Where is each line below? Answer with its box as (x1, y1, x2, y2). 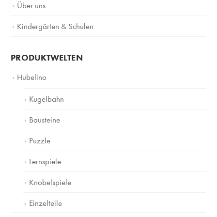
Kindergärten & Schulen (17, 21, 94, 32)
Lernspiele (29, 156, 62, 167)
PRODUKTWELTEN (11, 52, 83, 63)
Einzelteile (29, 198, 62, 209)
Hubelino (17, 72, 47, 83)
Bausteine (29, 114, 61, 125)
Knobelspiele (29, 177, 72, 188)
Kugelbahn (29, 93, 64, 105)
